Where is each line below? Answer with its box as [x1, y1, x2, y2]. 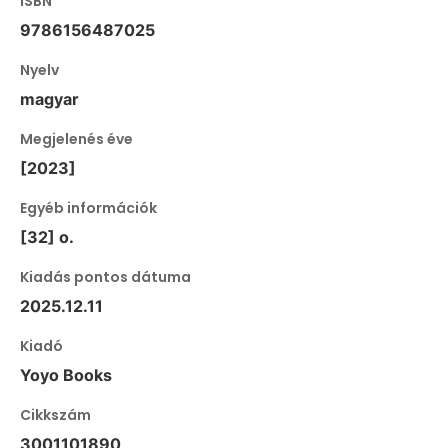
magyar [20, 89, 79, 109]
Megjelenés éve [20, 129, 133, 149]
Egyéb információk [20, 198, 157, 218]
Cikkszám [20, 405, 91, 425]
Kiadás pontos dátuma [20, 267, 191, 287]
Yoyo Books [20, 365, 112, 385]
